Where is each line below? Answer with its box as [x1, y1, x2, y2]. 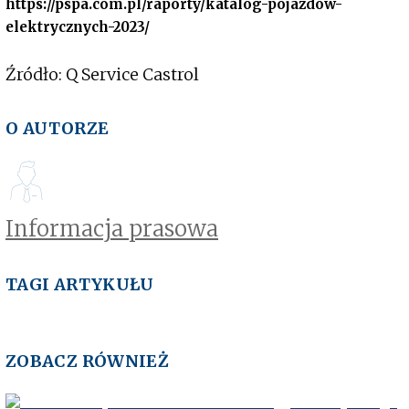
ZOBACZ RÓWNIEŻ [5, 350, 170, 372]
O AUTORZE [5, 117, 110, 139]
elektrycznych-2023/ [5, 17, 150, 36]
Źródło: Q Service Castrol [5, 63, 199, 85]
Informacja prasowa [5, 214, 218, 243]
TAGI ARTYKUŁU [5, 273, 154, 295]
